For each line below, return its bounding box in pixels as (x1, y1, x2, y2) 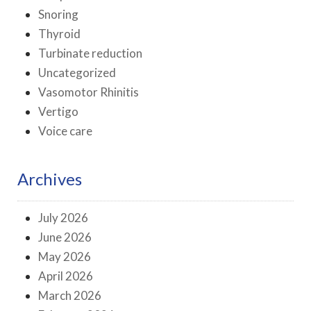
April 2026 (38, 269, 93, 284)
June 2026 (38, 230, 92, 245)
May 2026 (38, 249, 91, 264)
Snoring (38, 7, 78, 22)
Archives (17, 169, 82, 190)
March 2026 (38, 288, 101, 303)
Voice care (38, 124, 92, 139)
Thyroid (38, 26, 81, 42)
